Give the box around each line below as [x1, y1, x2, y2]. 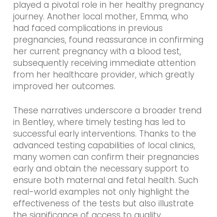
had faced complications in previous [13, 22, 163, 34]
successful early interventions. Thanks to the [13, 127, 196, 139]
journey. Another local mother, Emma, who [13, 11, 188, 23]
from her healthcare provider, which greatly [13, 69, 194, 81]
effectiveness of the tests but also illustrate [13, 197, 194, 209]
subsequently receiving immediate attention [13, 57, 196, 69]
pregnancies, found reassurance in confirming [13, 34, 203, 46]
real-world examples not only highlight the [13, 186, 189, 198]
